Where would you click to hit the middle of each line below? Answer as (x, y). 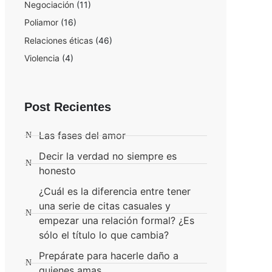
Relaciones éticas (58, 40)
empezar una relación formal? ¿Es (116, 221)
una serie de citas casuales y (104, 206)
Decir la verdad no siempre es (107, 156)
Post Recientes (67, 107)
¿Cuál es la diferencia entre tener (114, 192)
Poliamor (41, 22)
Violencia (42, 58)
